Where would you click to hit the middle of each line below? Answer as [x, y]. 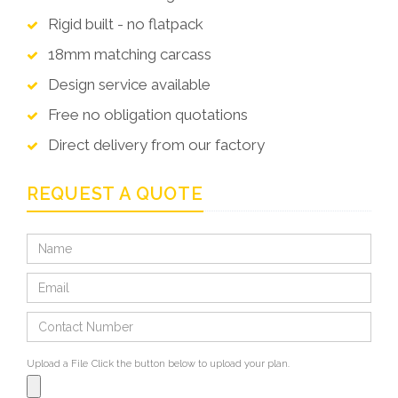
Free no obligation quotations [146, 114]
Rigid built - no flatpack [124, 24]
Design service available [127, 84]
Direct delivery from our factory [155, 144]
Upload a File [57, 363]
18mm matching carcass [128, 54]
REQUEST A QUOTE [115, 193]
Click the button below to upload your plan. [191, 363]
